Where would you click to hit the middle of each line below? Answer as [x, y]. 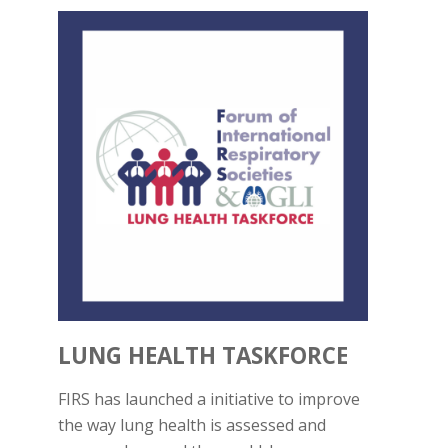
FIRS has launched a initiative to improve [209, 398]
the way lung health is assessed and [192, 424]
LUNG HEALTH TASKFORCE [203, 355]
